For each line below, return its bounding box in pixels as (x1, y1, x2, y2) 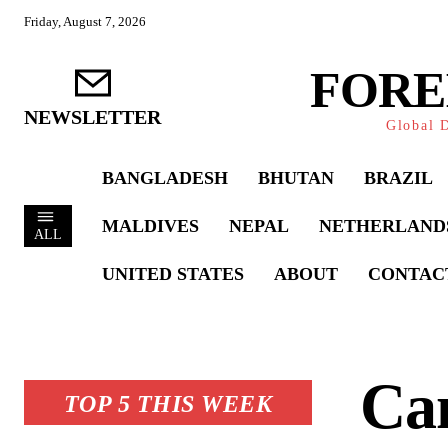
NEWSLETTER (24, 105, 161, 128)
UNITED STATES (102, 264, 244, 284)
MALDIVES (102, 216, 199, 236)
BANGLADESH (102, 168, 228, 188)
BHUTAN (258, 168, 334, 188)
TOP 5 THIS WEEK (63, 391, 273, 417)
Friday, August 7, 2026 (24, 14, 146, 29)
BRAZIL (364, 168, 433, 188)
